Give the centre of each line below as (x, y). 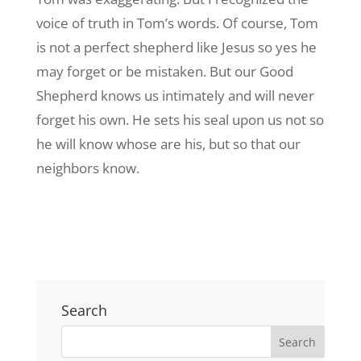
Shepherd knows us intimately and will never (175, 95)
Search (84, 310)
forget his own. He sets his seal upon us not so (180, 119)
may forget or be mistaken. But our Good (164, 71)
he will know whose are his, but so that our (168, 143)
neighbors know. (87, 168)
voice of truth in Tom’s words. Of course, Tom (177, 23)
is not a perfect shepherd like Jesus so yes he (176, 47)
